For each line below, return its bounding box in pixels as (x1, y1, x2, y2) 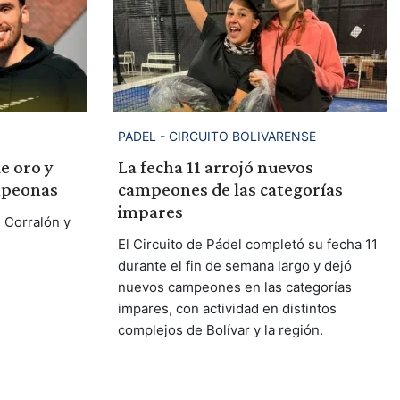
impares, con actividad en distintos (117, 299, 337, 317)
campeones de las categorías (117, 178, 343, 200)
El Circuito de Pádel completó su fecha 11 (117, 235, 378, 253)
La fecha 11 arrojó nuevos (117, 155, 313, 178)
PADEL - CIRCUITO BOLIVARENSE (117, 128, 316, 144)
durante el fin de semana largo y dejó (117, 256, 352, 274)
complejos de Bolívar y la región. (117, 321, 323, 338)
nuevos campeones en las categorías (117, 278, 352, 296)
